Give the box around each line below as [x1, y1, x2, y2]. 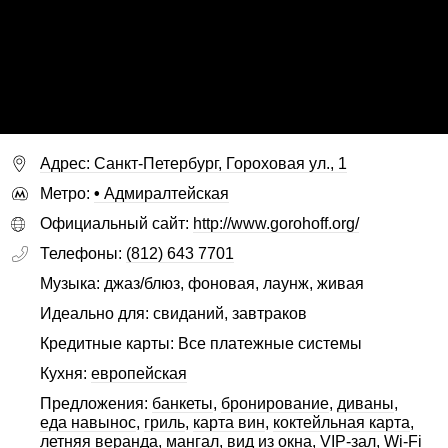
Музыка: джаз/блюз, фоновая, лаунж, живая [40, 275, 364, 293]
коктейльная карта [273, 413, 410, 431]
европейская [91, 365, 187, 383]
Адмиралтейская [100, 185, 229, 203]
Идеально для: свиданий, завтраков [40, 305, 307, 323]
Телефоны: [40, 245, 126, 263]
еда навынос [40, 413, 136, 431]
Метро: [40, 185, 94, 203]
